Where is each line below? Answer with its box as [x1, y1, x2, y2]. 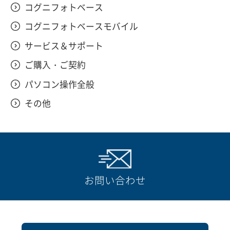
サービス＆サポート [24, 39, 103, 52]
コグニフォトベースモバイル [24, 20, 138, 33]
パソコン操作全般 [24, 78, 94, 90]
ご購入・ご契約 [24, 59, 86, 71]
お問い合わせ [84, 172, 146, 187]
